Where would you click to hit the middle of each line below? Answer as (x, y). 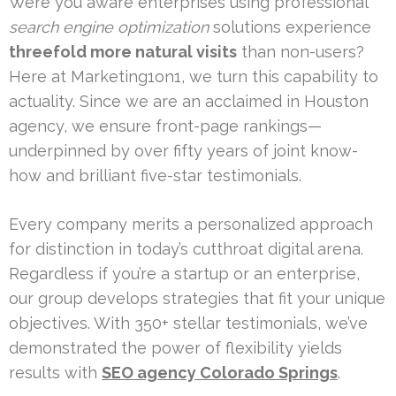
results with (55, 372)
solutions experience (290, 27)
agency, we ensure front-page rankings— (165, 126)
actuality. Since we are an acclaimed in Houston (189, 101)
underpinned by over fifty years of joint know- (183, 150)
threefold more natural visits (123, 51)
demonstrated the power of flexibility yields (175, 347)
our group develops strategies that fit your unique (197, 298)
